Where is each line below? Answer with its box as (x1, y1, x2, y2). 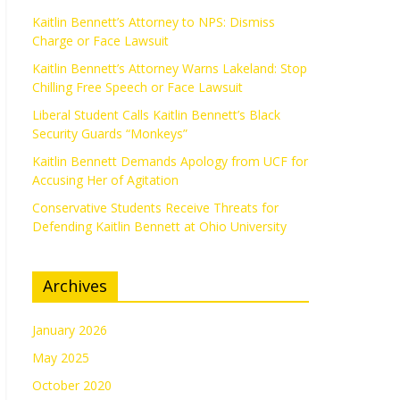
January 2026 (32, 321, 107, 339)
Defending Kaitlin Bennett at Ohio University (32, 218, 287, 236)
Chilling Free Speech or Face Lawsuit (32, 79, 243, 96)
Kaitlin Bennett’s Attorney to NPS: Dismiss (32, 13, 275, 31)
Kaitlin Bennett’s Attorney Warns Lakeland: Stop (32, 60, 307, 78)
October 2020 (32, 377, 112, 395)
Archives (43, 275, 107, 297)
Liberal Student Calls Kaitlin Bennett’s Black (32, 106, 280, 124)
